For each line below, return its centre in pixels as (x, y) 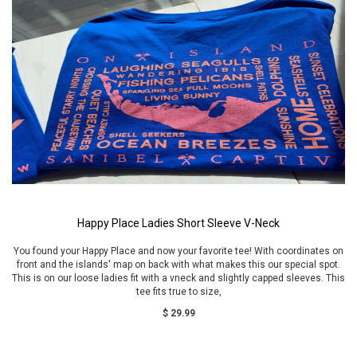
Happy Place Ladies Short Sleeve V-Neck (178, 223)
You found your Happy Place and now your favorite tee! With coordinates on (178, 251)
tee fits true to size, (178, 292)
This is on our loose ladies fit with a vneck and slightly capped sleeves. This (178, 278)
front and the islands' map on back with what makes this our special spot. (178, 265)
